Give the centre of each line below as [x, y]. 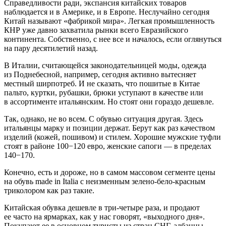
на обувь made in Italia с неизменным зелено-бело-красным [105, 181]
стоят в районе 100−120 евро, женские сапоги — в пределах [108, 146]
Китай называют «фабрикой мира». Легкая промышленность [109, 21]
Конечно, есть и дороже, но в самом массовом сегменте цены [110, 172]
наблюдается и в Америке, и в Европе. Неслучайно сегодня [107, 12]
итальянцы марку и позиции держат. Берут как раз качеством [109, 128]
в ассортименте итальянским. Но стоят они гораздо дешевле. [109, 101]
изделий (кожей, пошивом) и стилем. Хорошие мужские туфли [112, 137]
